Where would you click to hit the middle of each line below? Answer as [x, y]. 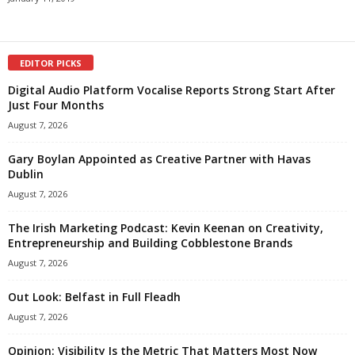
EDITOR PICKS [51, 63]
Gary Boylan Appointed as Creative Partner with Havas [159, 159]
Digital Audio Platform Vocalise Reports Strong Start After [172, 90]
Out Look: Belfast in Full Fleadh [94, 297]
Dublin [26, 174]
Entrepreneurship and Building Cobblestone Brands [150, 243]
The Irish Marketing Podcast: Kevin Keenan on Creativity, [166, 228]
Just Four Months [56, 105]
